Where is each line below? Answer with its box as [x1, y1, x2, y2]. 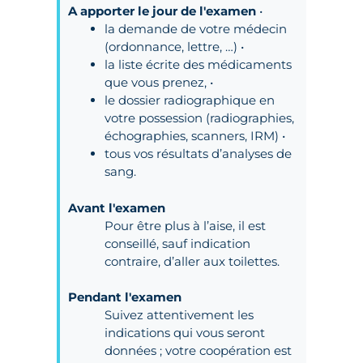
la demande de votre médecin [105, 21, 287, 36]
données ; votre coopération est [105, 343, 292, 358]
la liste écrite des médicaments [105, 57, 292, 72]
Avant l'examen [68, 199, 165, 216]
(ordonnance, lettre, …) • [105, 39, 244, 54]
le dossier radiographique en [105, 92, 275, 108]
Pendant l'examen [68, 289, 181, 305]
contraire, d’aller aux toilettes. [105, 253, 280, 269]
